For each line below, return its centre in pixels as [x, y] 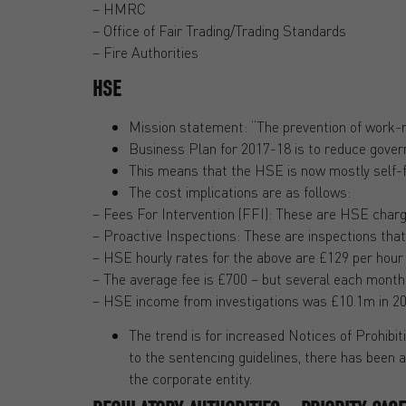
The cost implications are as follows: [240, 191]
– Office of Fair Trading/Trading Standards [219, 30]
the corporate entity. [190, 379]
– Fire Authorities [145, 52]
